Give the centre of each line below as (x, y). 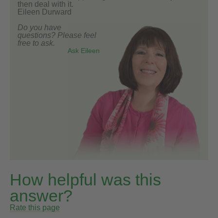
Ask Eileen (84, 50)
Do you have (39, 27)
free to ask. (36, 43)
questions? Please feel (57, 35)
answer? (41, 196)
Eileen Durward (45, 12)
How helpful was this (85, 180)
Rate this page (35, 207)
